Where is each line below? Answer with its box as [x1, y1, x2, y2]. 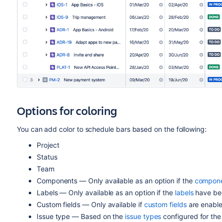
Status [36, 153, 57, 161]
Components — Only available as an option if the [36, 176, 195, 185]
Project [36, 141, 59, 149]
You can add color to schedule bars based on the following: [16, 125, 207, 133]
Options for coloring [16, 103, 117, 118]
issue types [125, 212, 162, 221]
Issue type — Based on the [36, 212, 125, 221]
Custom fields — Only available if [36, 200, 144, 209]
